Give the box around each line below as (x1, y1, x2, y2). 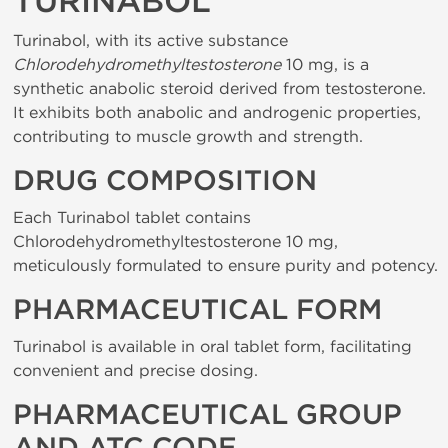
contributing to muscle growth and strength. (13, 127, 363, 146)
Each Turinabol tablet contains (13, 208, 251, 227)
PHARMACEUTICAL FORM (13, 293, 382, 327)
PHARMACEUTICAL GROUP (13, 398, 402, 432)
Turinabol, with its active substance (13, 31, 288, 50)
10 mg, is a (281, 55, 369, 74)
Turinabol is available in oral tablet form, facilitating (13, 337, 412, 356)
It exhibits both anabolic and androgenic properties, (13, 103, 421, 122)
